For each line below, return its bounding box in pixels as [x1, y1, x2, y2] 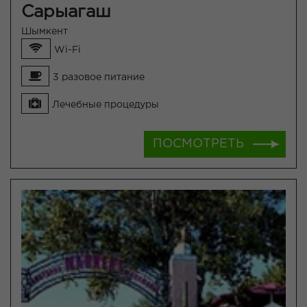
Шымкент [21, 27, 68, 36]
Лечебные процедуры [52, 101, 159, 109]
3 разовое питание [53, 73, 145, 82]
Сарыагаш [21, 5, 111, 20]
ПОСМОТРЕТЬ [153, 138, 244, 149]
